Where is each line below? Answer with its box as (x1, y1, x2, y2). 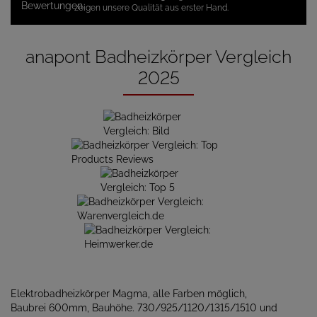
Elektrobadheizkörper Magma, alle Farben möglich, (11, 288, 247, 299)
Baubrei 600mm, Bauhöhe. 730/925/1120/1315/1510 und (11, 302, 277, 313)
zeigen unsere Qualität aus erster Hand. (74, 3, 229, 13)
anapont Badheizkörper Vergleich (25, 46, 292, 67)
